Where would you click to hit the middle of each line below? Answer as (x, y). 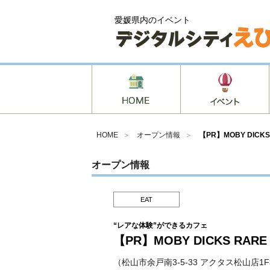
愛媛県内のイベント (152, 20)
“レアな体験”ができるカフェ (160, 225)
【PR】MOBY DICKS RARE (190, 240)
